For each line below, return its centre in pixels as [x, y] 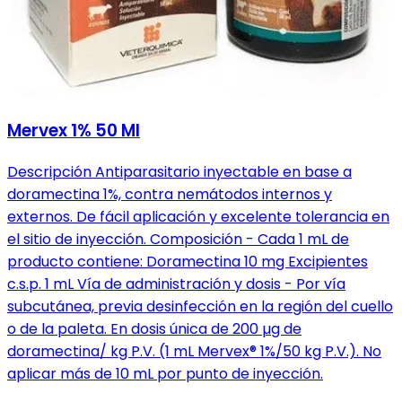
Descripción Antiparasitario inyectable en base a [179, 172]
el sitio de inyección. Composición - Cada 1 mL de [178, 239]
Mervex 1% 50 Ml [74, 131]
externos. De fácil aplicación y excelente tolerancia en [198, 217]
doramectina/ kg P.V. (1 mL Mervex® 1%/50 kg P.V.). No [194, 351]
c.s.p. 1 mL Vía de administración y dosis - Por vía [176, 284]
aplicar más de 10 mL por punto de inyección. [165, 374]
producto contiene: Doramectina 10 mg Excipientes [188, 262]
